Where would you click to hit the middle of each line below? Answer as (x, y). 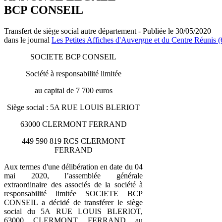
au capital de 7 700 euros (73, 90)
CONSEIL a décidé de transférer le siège (73, 202)
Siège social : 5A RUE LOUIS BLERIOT (73, 107)
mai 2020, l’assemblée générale (73, 175)
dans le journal (28, 40)
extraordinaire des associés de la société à (73, 184)
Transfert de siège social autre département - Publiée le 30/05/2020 (108, 31)
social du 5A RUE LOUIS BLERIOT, (73, 211)
